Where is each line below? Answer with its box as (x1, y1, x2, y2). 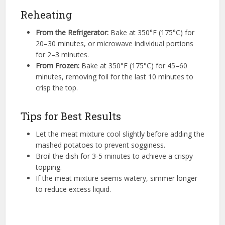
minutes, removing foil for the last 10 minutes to (35, 71, 193, 81)
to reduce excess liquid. (35, 184, 111, 194)
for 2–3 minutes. (35, 49, 89, 59)
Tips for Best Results (20, 109, 121, 123)
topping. (35, 162, 62, 172)
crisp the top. (35, 82, 78, 92)
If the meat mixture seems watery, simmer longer (35, 173, 197, 183)
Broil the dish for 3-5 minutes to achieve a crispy (35, 151, 193, 161)
